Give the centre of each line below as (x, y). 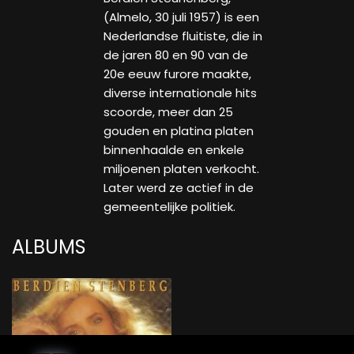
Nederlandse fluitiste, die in (183, 36)
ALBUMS (49, 247)
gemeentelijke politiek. (169, 207)
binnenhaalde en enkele (173, 150)
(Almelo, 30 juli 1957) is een (181, 17)
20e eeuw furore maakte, (177, 74)
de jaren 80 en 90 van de (175, 55)
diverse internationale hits (180, 93)
